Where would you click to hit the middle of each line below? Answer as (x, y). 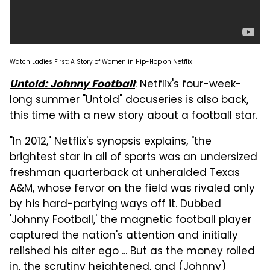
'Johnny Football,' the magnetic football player (130, 221)
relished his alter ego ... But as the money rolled (132, 252)
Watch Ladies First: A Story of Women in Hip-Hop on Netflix (101, 63)
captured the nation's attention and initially (124, 237)
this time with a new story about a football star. (133, 117)
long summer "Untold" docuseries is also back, (129, 101)
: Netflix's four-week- (188, 85)
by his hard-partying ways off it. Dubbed (115, 205)
